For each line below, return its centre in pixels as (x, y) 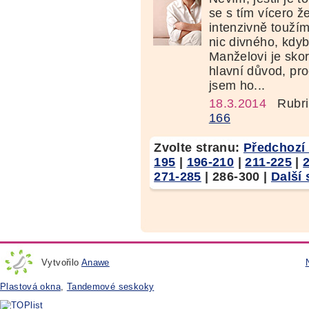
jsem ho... (237, 85)
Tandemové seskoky (110, 286)
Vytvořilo (61, 262)
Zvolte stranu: (199, 147)
